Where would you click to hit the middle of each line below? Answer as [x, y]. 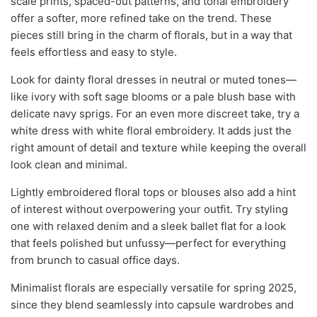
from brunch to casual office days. [95, 260]
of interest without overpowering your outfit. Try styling [149, 209]
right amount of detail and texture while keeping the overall [158, 148]
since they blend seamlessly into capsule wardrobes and [152, 305]
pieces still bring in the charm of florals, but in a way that [151, 35]
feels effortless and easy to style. [94, 52]
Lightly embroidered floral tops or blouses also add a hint [153, 192]
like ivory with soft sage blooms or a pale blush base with [153, 97]
